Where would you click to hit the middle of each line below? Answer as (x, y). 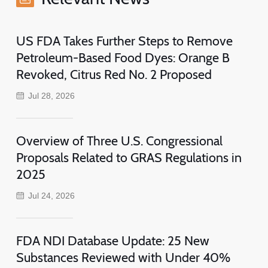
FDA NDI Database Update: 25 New (112, 240)
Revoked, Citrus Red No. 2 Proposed (114, 74)
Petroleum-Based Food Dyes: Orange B (123, 57)
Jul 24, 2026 (52, 195)
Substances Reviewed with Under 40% (123, 257)
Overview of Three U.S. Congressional (119, 140)
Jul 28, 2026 (52, 95)
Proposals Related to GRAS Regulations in (129, 157)
